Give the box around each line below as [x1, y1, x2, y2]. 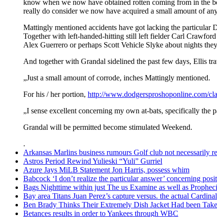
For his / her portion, [23, 90, 88, 98]
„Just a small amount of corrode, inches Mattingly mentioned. [23, 73, 210, 82]
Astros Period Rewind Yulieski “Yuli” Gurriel [23, 156, 162, 165]
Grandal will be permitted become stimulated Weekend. [23, 123, 192, 131]
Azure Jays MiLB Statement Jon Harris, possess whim [23, 165, 189, 174]
